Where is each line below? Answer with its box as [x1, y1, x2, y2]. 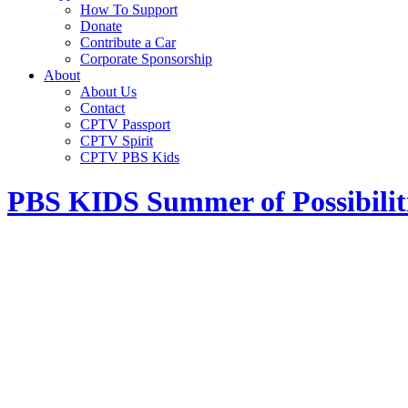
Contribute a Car [80, 35, 176, 50]
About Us [80, 84, 137, 99]
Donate [80, 18, 122, 34]
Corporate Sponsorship [80, 51, 212, 66]
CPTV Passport [80, 117, 170, 132]
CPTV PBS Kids [80, 149, 179, 165]
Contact [80, 100, 125, 116]
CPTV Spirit [80, 133, 153, 148]
